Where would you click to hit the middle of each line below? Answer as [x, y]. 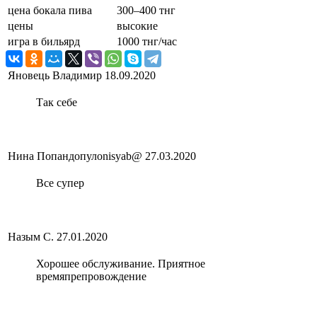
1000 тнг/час [147, 41]
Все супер [60, 183]
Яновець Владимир [55, 75]
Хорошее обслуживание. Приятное [121, 263]
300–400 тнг [146, 10]
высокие [137, 25]
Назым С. [31, 236]
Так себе [57, 102]
